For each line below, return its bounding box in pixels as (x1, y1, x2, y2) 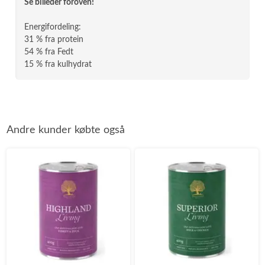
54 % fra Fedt (24, 48, 74, 56)
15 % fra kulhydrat (24, 60, 92, 69)
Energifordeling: (24, 23, 82, 31)
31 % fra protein (24, 35, 84, 44)
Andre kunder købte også (7, 125, 125, 135)
